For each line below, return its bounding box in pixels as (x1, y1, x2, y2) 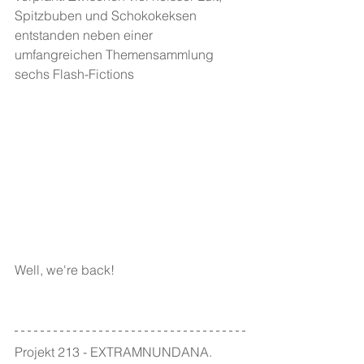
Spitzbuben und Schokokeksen (15, 7, 200, 24)
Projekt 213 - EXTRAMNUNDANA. (15, 343, 215, 360)
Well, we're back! (15, 261, 118, 278)
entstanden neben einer (15, 27, 156, 43)
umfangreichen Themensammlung (15, 46, 217, 63)
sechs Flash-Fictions (15, 66, 134, 82)
